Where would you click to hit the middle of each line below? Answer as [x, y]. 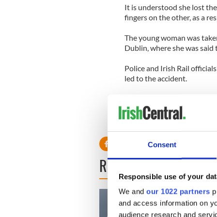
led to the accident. [155, 78]
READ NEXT [128, 165]
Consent [162, 144]
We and [132, 191]
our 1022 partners [178, 191]
